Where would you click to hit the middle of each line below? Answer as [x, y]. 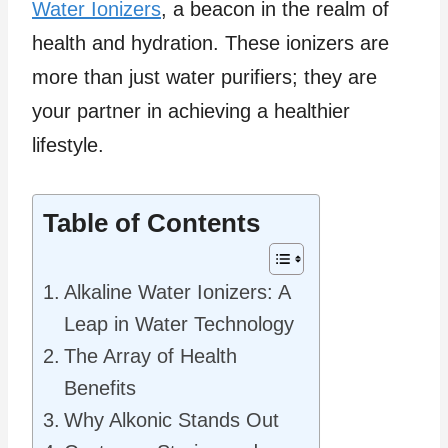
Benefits [100, 387]
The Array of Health [150, 355]
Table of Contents [151, 223]
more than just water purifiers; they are [204, 76]
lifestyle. [68, 144]
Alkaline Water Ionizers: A [177, 291]
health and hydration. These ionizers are [210, 42]
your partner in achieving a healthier [191, 110]
